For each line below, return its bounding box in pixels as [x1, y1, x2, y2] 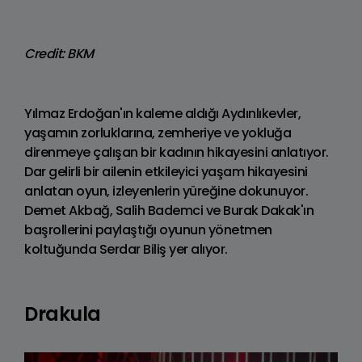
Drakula [24, 300, 101, 327]
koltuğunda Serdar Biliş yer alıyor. [24, 239, 228, 259]
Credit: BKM [24, 44, 94, 63]
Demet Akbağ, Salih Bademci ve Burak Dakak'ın [24, 200, 314, 220]
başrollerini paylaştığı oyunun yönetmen [24, 220, 272, 239]
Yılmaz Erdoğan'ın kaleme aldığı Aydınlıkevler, [24, 103, 301, 123]
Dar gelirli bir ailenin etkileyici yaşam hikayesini [24, 162, 308, 181]
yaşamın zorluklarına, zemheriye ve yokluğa [24, 123, 291, 142]
